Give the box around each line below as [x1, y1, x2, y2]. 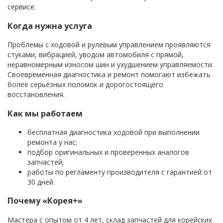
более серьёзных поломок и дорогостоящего [7, 80, 163, 90]
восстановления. [7, 90, 65, 100]
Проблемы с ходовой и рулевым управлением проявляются [7, 40, 211, 50]
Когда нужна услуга [7, 20, 92, 31]
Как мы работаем [7, 108, 83, 119]
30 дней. [27, 177, 55, 187]
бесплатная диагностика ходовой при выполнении [27, 127, 200, 137]
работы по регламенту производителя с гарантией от [27, 167, 212, 177]
